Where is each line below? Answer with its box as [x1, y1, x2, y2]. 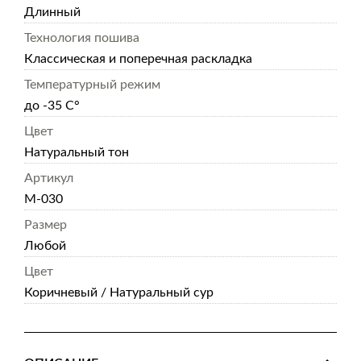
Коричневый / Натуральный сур [24, 286, 214, 299]
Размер [24, 218, 67, 231]
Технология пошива [24, 31, 139, 44]
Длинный [24, 6, 81, 19]
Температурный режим [24, 78, 160, 91]
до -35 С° [24, 99, 80, 112]
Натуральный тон [24, 146, 129, 159]
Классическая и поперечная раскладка [24, 52, 252, 65]
